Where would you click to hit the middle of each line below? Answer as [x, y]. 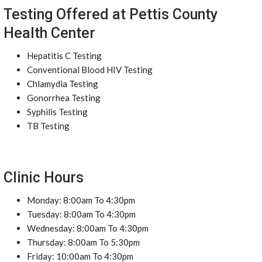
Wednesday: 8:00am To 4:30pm [88, 228]
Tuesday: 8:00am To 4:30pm [81, 214]
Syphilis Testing [57, 112]
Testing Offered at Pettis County [111, 14]
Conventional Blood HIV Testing [90, 70]
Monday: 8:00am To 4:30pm [81, 200]
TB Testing [48, 126]
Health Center [49, 33]
